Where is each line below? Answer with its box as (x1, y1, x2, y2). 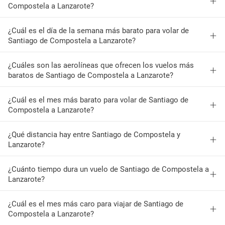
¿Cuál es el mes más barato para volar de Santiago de (8, 95, 188, 104)
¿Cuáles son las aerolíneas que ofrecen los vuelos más (8, 61, 194, 70)
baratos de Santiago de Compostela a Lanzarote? (8, 71, 173, 80)
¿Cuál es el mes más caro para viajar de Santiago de (8, 199, 183, 208)
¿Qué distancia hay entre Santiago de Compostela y (8, 130, 180, 139)
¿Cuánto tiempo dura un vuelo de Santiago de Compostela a (8, 165, 209, 174)
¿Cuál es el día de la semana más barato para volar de (8, 26, 189, 35)
